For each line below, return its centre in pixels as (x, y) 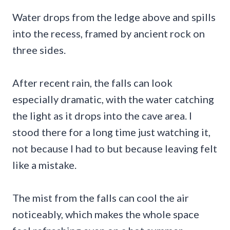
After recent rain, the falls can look (92, 83)
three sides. (39, 50)
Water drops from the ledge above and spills (114, 17)
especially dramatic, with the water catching (113, 99)
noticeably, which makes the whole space (106, 214)
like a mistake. (44, 165)
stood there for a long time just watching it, (111, 132)
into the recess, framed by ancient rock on (109, 34)
